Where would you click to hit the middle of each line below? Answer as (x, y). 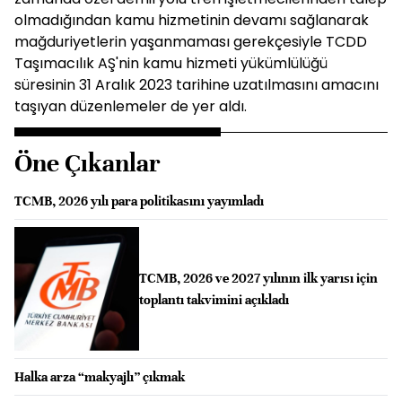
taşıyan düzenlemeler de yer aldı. (131, 106)
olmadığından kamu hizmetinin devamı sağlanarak (192, 20)
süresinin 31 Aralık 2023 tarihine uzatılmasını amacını (197, 84)
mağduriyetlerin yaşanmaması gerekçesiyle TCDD (191, 41)
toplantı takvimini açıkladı (214, 299)
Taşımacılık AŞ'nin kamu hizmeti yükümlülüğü (171, 63)
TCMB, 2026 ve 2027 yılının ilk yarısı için (258, 278)
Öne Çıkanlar (87, 163)
